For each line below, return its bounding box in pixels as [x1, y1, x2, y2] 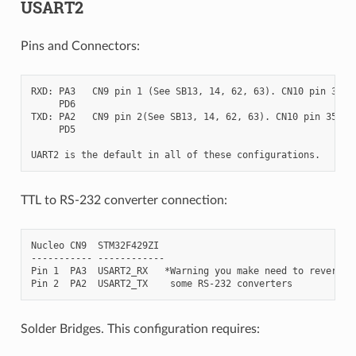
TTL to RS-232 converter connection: [20, 193, 227, 207]
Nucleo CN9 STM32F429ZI [30, 239, 159, 251]
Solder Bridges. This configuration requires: [20, 322, 260, 335]
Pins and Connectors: [20, 39, 140, 52]
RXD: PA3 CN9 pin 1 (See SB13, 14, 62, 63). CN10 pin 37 [30, 85, 342, 97]
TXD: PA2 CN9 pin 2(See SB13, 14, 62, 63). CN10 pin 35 [30, 110, 337, 122]
